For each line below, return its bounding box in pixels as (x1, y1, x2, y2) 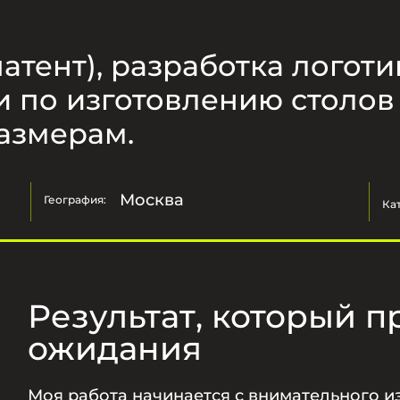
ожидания (28, 329, 202, 368)
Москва (120, 189, 184, 210)
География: (44, 193, 106, 206)
